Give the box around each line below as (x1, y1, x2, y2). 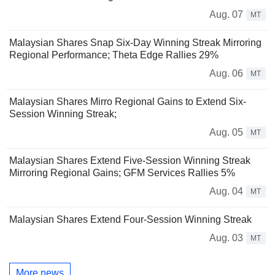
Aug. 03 (209, 232, 243, 243)
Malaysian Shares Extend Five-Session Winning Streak (9, 155, 250, 166)
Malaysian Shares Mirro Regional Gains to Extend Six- (9, 96, 246, 107)
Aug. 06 (209, 68, 243, 79)
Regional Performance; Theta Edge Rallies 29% (9, 49, 219, 60)
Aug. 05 (209, 126, 243, 137)
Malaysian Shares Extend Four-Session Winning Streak (9, 214, 252, 225)
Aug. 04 (209, 185, 243, 196)
